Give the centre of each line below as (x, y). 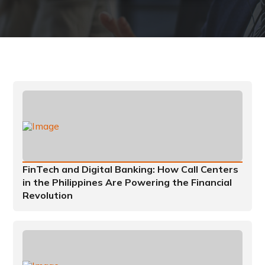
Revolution (48, 195)
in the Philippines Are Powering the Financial (127, 182)
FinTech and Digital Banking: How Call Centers (131, 169)
